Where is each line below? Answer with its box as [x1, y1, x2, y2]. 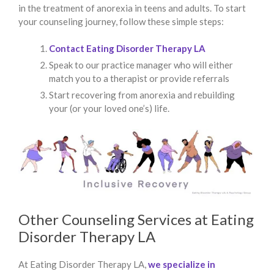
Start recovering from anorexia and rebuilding [49, 89, 235, 101]
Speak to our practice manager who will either [49, 59, 233, 71]
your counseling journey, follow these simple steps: [18, 15, 224, 27]
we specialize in [148, 258, 215, 270]
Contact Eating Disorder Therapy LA [49, 43, 206, 54]
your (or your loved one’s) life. [49, 103, 169, 114]
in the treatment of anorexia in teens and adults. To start [18, 2, 246, 13]
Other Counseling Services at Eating [18, 210, 254, 228]
